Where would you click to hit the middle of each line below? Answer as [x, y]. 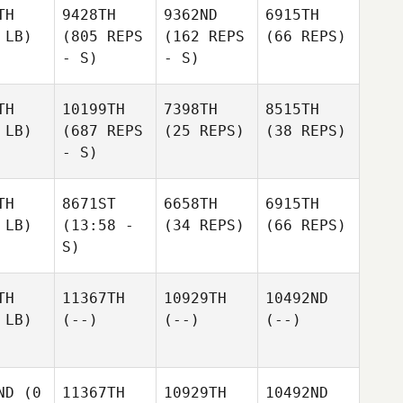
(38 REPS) [306, 131]
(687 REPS [103, 131]
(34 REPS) [204, 225]
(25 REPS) [204, 131]
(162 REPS [204, 36]
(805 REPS [103, 36]
